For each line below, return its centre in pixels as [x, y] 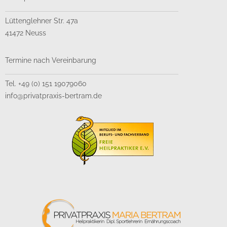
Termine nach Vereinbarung [51, 61]
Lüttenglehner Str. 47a [42, 21]
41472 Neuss [26, 33]
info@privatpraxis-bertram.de [53, 96]
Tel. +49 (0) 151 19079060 [46, 84]
